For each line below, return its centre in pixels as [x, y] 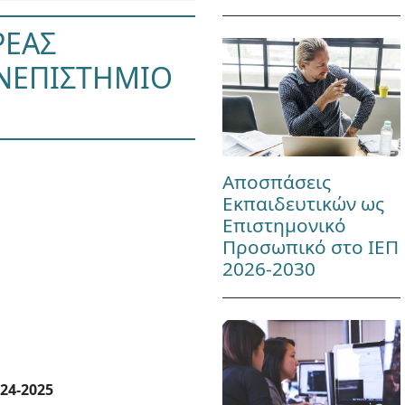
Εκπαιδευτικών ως [303, 204]
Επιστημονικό [284, 226]
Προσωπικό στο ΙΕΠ [310, 247]
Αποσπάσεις [276, 182]
